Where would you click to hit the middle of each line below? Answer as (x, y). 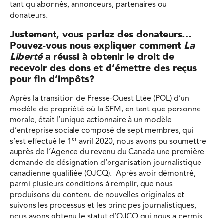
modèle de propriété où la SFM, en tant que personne (105, 109)
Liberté (26, 57)
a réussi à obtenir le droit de (108, 57)
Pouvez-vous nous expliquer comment (97, 46)
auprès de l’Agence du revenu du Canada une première (107, 152)
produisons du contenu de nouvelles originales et (97, 195)
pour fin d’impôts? (52, 80)
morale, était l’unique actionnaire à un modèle (91, 120)
